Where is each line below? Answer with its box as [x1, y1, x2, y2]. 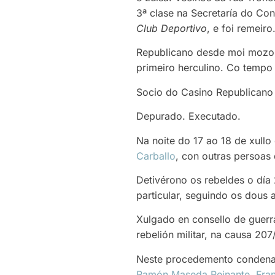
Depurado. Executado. [136, 110, 241, 123]
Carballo [136, 149, 176, 162]
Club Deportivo [136, 22, 207, 34]
